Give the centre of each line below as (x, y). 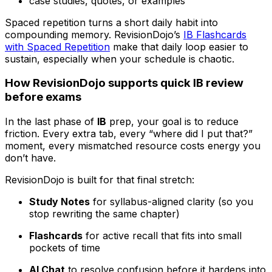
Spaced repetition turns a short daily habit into (111, 22)
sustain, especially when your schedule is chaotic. (120, 59)
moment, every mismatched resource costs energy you (133, 146)
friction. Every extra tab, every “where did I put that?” (129, 134)
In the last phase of (51, 122)
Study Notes (59, 202)
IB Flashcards (215, 34)
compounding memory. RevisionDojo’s (94, 34)
